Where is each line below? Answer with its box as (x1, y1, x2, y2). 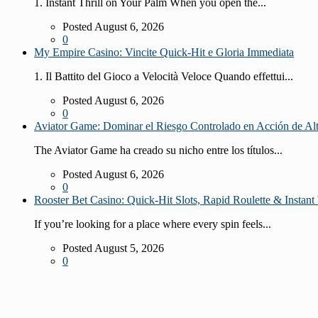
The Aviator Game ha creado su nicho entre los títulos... (34, 143, 283, 156)
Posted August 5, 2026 (62, 241, 164, 254)
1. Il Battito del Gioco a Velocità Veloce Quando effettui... (34, 70, 293, 82)
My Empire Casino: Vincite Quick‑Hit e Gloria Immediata (34, 45, 294, 58)
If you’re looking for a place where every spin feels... (34, 217, 271, 230)
